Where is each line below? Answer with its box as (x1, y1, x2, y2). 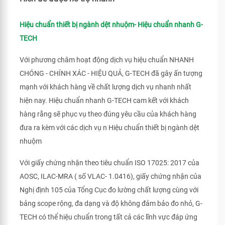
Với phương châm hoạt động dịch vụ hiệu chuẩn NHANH (20, 56, 194, 64)
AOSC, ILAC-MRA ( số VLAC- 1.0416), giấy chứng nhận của (20, 172, 201, 180)
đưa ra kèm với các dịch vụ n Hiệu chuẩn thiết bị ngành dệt (20, 124, 199, 132)
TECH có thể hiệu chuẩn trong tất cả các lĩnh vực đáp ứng (20, 213, 197, 221)
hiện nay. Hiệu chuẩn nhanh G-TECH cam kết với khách (20, 96, 189, 104)
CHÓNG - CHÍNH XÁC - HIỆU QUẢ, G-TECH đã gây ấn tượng (20, 69, 202, 77)
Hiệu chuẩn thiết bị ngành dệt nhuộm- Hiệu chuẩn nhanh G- (20, 21, 203, 29)
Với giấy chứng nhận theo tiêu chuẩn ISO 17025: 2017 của (20, 159, 199, 167)
